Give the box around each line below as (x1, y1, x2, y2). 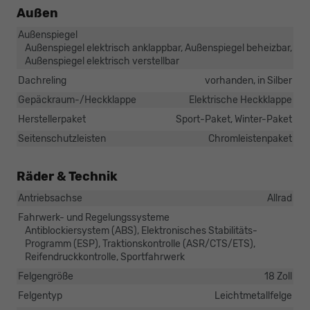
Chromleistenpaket (208, 132, 292, 145)
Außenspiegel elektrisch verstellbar (25, 55, 179, 67)
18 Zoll (264, 270, 292, 282)
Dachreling (18, 74, 66, 86)
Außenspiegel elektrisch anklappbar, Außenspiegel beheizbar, (25, 42, 292, 54)
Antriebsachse (18, 192, 82, 204)
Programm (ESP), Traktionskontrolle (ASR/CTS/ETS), (25, 237, 255, 250)
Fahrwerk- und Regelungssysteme (18, 211, 170, 224)
